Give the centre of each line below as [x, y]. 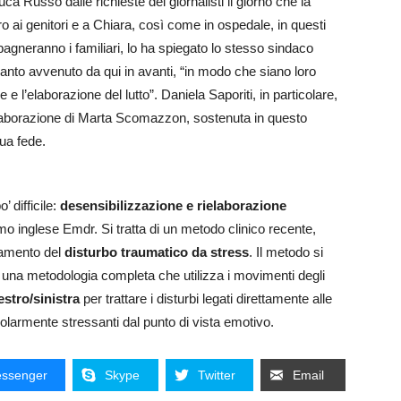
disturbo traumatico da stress [157, 252]
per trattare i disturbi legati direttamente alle [206, 299]
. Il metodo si [286, 252]
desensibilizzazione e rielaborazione [173, 206]
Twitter [216, 375]
